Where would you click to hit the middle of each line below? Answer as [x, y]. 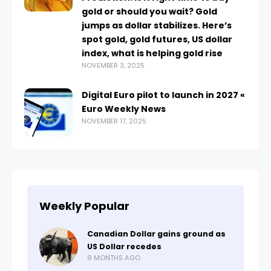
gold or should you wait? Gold [149, 11]
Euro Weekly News [124, 109]
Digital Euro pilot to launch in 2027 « [163, 95]
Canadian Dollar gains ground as [156, 234]
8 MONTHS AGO [114, 258]
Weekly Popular [84, 206]
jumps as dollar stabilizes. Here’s [157, 25]
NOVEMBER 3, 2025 [113, 65]
